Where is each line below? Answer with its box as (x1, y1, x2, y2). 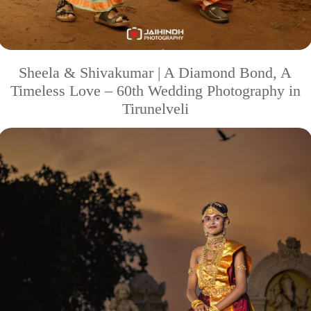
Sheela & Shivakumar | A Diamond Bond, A (19, 63, 292, 81)
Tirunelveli (121, 99, 189, 117)
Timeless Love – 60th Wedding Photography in (10, 81, 301, 99)
